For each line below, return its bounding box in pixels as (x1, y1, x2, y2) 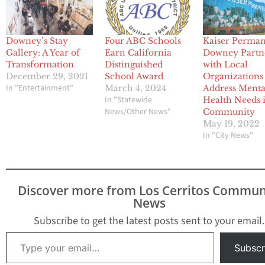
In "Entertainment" (6, 82, 73, 94)
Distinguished (104, 59, 163, 70)
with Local (203, 59, 248, 70)
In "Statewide (104, 93, 152, 106)
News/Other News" (104, 105, 171, 118)
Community (203, 106, 256, 117)
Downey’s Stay (6, 35, 68, 46)
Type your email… (5, 225, 34, 238)
